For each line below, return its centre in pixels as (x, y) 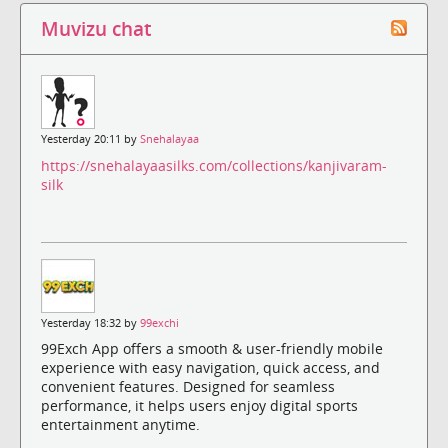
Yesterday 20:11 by (90, 139)
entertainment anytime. (120, 424)
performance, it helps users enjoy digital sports (199, 405)
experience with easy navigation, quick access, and (210, 367)
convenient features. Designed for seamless (188, 386)
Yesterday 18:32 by (90, 322)
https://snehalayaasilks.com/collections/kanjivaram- (214, 165)
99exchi (159, 322)
